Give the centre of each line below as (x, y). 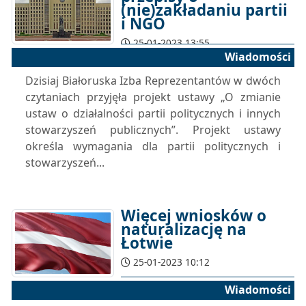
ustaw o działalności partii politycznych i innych (153, 113)
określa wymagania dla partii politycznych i (153, 146)
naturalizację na (184, 229)
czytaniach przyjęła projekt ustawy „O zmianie (153, 97)
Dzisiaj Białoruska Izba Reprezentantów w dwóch (153, 81)
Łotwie (147, 243)
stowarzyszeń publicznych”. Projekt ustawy (153, 130)
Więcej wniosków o (194, 215)
